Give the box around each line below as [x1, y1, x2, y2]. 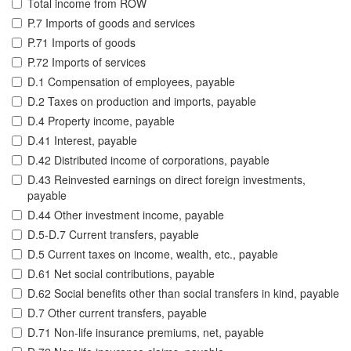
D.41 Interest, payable [27, 132, 137, 149]
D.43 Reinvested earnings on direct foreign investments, [27, 172, 306, 188]
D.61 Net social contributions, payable [27, 266, 215, 282]
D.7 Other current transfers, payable [27, 305, 207, 321]
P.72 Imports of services [27, 54, 146, 71]
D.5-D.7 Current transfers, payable [27, 226, 199, 243]
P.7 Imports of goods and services [27, 15, 195, 31]
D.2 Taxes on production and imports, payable [27, 93, 256, 110]
